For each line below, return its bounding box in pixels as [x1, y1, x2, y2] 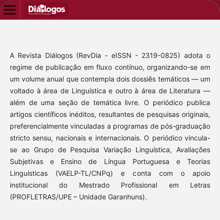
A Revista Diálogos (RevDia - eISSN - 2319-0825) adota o [9, 51, 211, 59]
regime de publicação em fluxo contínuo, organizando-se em [9, 62, 211, 71]
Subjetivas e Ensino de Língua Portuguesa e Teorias [9, 157, 211, 165]
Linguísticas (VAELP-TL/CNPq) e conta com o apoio [9, 168, 211, 177]
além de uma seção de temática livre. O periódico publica [9, 98, 211, 107]
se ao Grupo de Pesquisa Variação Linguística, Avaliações [9, 145, 211, 154]
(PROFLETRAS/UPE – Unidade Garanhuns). [9, 192, 147, 201]
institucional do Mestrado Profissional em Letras [9, 180, 211, 189]
